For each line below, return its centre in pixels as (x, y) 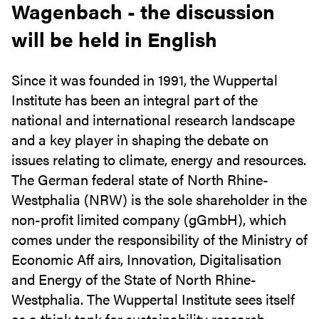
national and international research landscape (153, 119)
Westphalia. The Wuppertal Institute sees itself (153, 299)
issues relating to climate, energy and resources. (159, 159)
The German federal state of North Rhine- (140, 179)
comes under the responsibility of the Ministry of (159, 239)
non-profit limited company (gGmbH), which (149, 219)
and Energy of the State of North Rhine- (134, 279)
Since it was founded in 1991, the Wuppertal (145, 79)
